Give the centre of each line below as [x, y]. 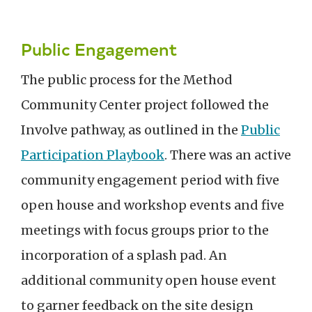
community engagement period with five [150, 180]
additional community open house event [149, 280]
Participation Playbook [93, 155]
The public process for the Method [127, 79]
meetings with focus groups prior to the [145, 230]
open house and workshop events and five [153, 205]
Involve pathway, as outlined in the [131, 130]
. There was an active [228, 155]
